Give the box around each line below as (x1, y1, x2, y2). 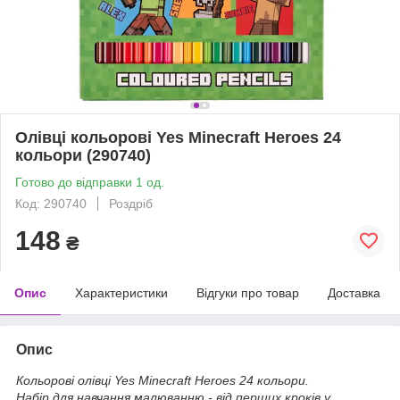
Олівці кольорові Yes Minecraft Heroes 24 (15, 128, 341, 146)
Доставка (328, 285, 380, 300)
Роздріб (109, 196, 153, 211)
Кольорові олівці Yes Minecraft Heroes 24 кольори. (16, 372, 309, 387)
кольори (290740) (15, 146, 151, 164)
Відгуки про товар (196, 285, 299, 300)
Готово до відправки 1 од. (15, 174, 164, 189)
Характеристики (75, 285, 168, 300)
